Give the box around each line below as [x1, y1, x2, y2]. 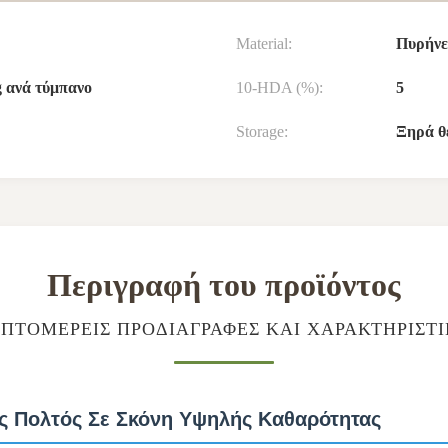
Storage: [236, 123, 288, 140]
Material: [236, 35, 292, 52]
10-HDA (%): [236, 79, 323, 96]
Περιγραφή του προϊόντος [47, 267, 401, 303]
